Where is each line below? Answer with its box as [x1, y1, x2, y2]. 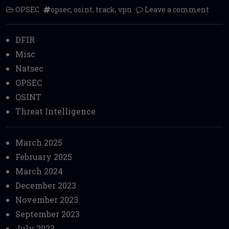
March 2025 [15, 137, 62, 148]
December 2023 [15, 180, 76, 191]
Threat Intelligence [15, 106, 96, 117]
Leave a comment [145, 5, 209, 15]
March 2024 [15, 166, 63, 177]
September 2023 [15, 209, 80, 220]
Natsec [15, 63, 43, 74]
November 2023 [15, 194, 78, 205]
